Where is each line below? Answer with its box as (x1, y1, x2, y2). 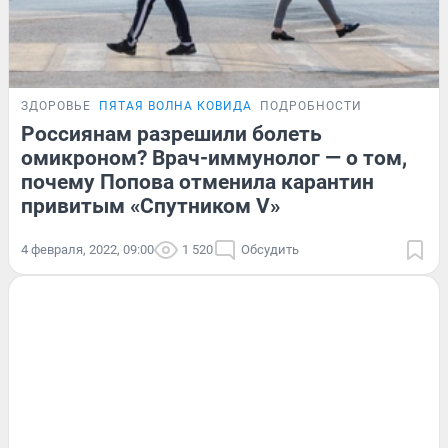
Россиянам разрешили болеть (21, 122, 322, 147)
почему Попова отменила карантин (21, 170, 374, 195)
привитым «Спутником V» (21, 194, 280, 219)
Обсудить (241, 242, 299, 258)
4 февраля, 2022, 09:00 (21, 242, 154, 258)
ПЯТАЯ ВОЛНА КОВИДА (99, 99, 252, 114)
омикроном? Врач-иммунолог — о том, (21, 146, 407, 171)
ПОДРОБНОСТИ (260, 99, 362, 114)
